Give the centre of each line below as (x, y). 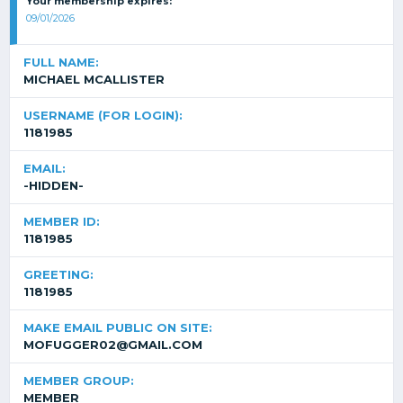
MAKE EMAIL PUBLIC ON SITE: (118, 327)
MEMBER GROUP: (79, 381)
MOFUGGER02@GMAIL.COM (113, 345)
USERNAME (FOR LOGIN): (103, 115)
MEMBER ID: (62, 221)
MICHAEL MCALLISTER (94, 79)
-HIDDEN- (54, 185)
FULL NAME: (61, 62)
